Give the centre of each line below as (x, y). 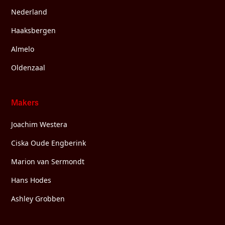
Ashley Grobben (38, 198)
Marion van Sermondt (48, 161)
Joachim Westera (39, 124)
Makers (25, 103)
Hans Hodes (31, 180)
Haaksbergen (34, 30)
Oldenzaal (28, 67)
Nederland (29, 12)
